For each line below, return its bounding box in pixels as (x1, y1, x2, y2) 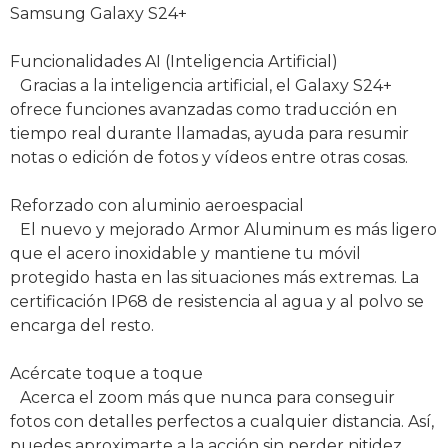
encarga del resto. (10, 315, 154, 335)
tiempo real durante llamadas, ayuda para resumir (10, 123, 409, 143)
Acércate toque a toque (10, 363, 203, 383)
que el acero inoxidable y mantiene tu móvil (10, 243, 361, 263)
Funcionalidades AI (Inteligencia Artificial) (10, 51, 338, 71)
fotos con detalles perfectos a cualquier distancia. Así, (10, 411, 434, 431)
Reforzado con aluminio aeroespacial (10, 195, 304, 215)
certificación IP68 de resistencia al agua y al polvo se (10, 291, 424, 311)
